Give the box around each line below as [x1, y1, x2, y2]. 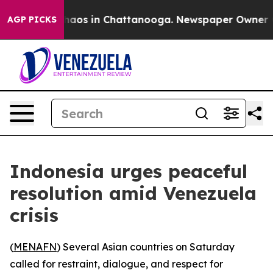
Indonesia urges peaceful [10, 160, 247, 183]
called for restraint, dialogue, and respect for [10, 258, 223, 270]
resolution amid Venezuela [10, 182, 257, 205]
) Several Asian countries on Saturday [57, 241, 235, 253]
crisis [10, 204, 58, 227]
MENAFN [13, 241, 57, 253]
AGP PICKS [7, 14, 57, 25]
